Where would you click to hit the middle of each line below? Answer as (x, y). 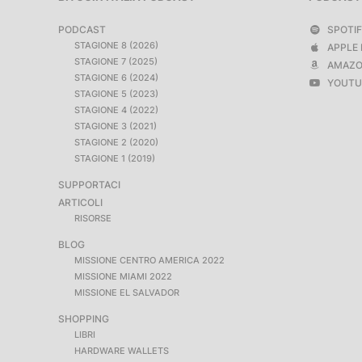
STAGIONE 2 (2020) (116, 142)
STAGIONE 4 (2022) (116, 110)
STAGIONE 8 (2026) (116, 45)
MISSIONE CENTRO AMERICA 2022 (149, 260)
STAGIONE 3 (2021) (116, 126)
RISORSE (93, 218)
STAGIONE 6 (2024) (116, 78)
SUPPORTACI (89, 185)
